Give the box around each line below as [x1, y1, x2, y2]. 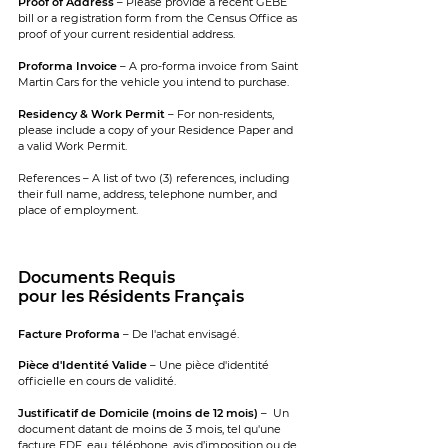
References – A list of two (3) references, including [18, 171, 290, 185]
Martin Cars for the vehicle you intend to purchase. [18, 75, 289, 89]
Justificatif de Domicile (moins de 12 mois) [18, 406, 258, 420]
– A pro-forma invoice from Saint [117, 59, 298, 73]
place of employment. [18, 203, 138, 217]
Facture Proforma [18, 327, 120, 341]
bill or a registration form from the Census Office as [18, 11, 297, 25]
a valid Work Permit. [18, 139, 127, 153]
